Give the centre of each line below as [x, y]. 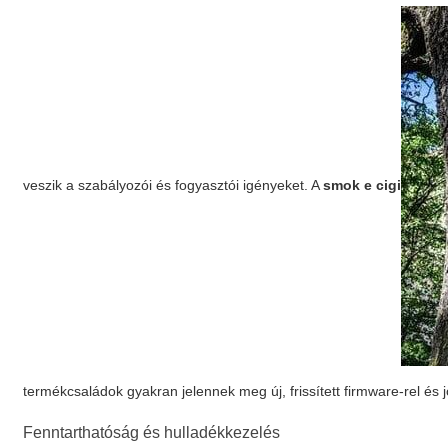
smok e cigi [362, 184]
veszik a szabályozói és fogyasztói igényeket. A [173, 184]
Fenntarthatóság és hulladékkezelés [152, 432]
